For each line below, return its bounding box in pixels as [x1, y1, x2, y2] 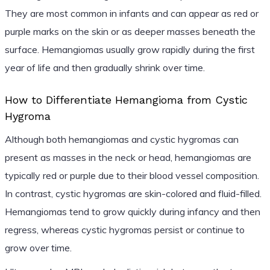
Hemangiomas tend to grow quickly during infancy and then [4, 205, 260, 218]
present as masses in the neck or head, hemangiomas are [4, 151, 251, 163]
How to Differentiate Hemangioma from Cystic [4, 93, 248, 106]
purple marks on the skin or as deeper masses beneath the [4, 25, 256, 37]
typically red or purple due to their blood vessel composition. [4, 169, 259, 181]
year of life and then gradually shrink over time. [4, 61, 205, 74]
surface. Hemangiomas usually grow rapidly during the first [4, 43, 255, 55]
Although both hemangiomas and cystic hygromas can [4, 133, 239, 145]
